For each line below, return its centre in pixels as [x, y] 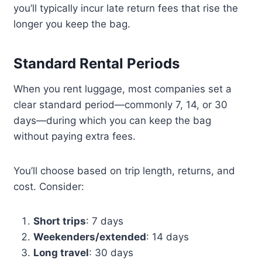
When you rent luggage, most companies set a [123, 89]
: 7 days [105, 221]
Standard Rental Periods [97, 64]
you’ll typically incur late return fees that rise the [126, 8]
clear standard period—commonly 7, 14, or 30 [121, 105]
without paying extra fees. [75, 137]
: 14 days [168, 237]
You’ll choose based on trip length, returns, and [125, 171]
